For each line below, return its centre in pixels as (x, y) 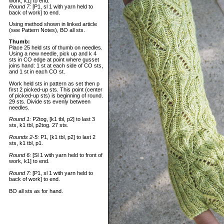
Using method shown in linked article (53, 24)
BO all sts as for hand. (36, 191)
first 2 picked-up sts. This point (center (56, 89)
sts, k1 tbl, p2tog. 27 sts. (39, 125)
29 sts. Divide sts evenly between (50, 101)
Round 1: (20, 119)
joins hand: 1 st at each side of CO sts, (56, 65)
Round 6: (20, 155)
